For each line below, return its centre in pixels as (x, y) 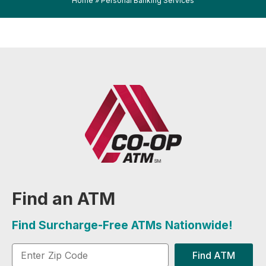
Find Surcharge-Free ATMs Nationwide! (122, 225)
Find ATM (214, 255)
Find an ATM (64, 198)
